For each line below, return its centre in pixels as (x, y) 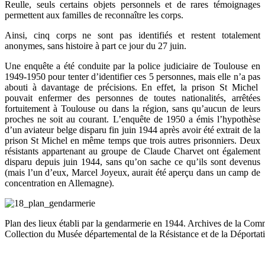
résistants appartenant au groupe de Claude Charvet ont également (132, 151)
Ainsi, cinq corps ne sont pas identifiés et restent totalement (132, 35)
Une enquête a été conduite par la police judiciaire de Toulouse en (132, 66)
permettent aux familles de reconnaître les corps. (94, 15)
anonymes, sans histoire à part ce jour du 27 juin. (96, 46)
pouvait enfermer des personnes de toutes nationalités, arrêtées (132, 98)
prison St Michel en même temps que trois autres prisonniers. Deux (132, 141)
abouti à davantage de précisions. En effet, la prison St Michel (132, 88)
